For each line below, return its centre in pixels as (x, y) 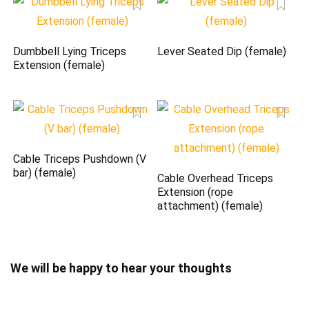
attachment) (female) (210, 206)
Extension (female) (59, 66)
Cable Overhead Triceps (216, 179)
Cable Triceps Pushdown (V (80, 159)
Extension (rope (196, 192)
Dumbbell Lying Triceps (70, 52)
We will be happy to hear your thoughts (121, 268)
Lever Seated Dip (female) (222, 52)
